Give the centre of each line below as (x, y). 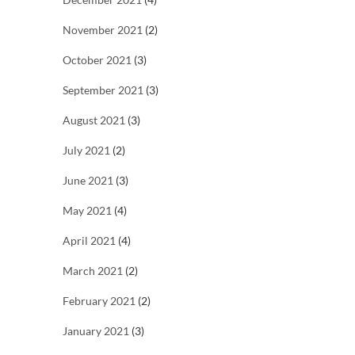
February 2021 (99, 301)
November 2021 (103, 30)
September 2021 (103, 90)
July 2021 (86, 151)
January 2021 (96, 331)
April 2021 (89, 241)
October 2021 (97, 60)
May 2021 (87, 211)
